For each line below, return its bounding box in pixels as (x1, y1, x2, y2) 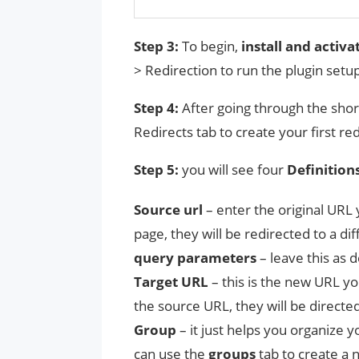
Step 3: (134, 36, 182, 55)
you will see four (182, 159, 287, 179)
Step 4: (134, 98, 182, 117)
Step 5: (134, 159, 182, 179)
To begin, (182, 36, 241, 55)
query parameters (134, 248, 260, 267)
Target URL (134, 272, 212, 291)
